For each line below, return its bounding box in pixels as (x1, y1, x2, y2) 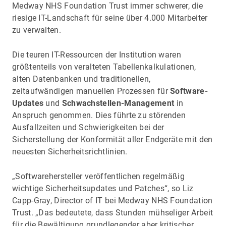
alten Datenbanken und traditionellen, (12, 74, 151, 84)
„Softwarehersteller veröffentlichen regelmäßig (12, 171, 185, 181)
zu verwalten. (12, 25, 61, 35)
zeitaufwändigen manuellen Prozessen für (12, 86, 171, 96)
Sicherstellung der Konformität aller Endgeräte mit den (12, 134, 213, 144)
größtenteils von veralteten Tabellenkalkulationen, (12, 62, 196, 72)
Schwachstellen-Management (62, 98, 175, 108)
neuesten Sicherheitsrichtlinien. (12, 146, 132, 156)
